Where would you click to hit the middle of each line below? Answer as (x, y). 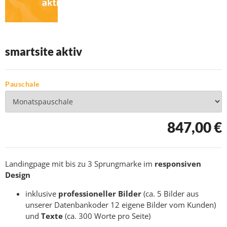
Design (18, 175)
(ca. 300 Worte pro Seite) (107, 216)
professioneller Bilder (100, 193)
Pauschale (23, 84)
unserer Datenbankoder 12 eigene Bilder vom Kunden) (121, 204)
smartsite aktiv (44, 51)
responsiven (178, 163)
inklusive (42, 193)
